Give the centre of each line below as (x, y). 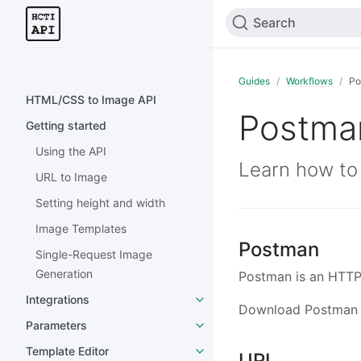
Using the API (71, 151)
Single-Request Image (94, 254)
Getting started (66, 125)
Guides (254, 81)
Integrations (58, 299)
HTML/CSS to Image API (91, 100)
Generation (64, 274)
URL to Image (71, 177)
